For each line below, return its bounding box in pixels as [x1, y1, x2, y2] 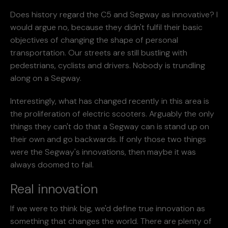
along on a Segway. [10, 72, 81, 83]
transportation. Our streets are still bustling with [10, 47, 187, 58]
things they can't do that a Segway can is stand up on [10, 121, 209, 132]
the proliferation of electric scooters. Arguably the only [10, 108, 214, 119]
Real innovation [10, 180, 98, 197]
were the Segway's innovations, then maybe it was [10, 146, 196, 157]
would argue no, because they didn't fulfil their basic [10, 21, 203, 33]
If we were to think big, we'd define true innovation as [10, 203, 205, 214]
